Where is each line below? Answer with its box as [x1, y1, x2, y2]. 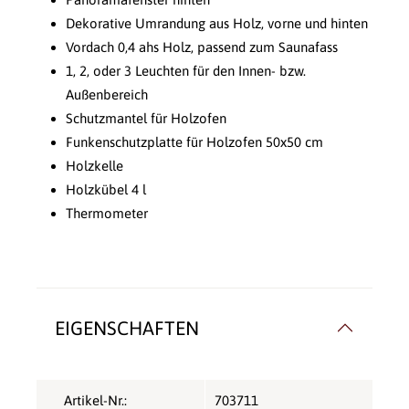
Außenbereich [66, 86, 148, 102]
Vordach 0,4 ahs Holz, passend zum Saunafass [66, 38, 338, 55]
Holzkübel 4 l [66, 181, 146, 197]
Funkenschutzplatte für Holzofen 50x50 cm [66, 133, 323, 150]
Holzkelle [66, 157, 123, 173]
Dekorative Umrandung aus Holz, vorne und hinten [66, 15, 368, 31]
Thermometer [66, 204, 148, 221]
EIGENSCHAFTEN [55, 316, 199, 339]
